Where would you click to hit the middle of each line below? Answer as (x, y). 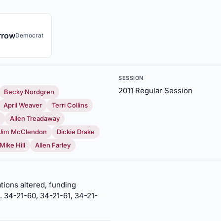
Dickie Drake (76, 132)
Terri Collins (70, 105)
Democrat (29, 35)
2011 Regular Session (155, 91)
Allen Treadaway (35, 118)
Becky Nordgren (29, 92)
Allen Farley (53, 145)
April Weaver (23, 105)
